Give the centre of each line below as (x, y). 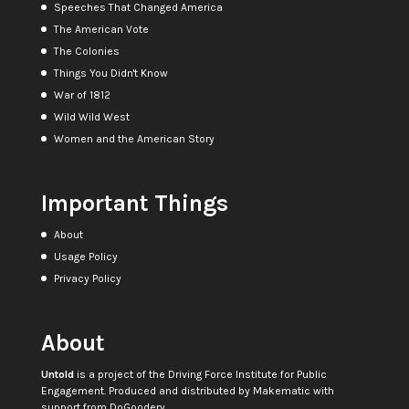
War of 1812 (82, 94)
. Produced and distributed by (178, 391)
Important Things (134, 203)
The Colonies (86, 51)
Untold (57, 375)
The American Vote (101, 29)
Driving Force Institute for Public (247, 375)
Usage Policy (85, 256)
